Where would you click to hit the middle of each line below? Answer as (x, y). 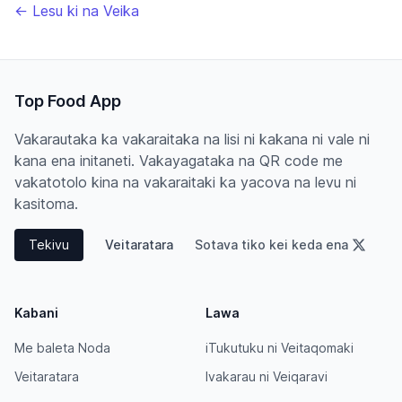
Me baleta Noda (62, 348)
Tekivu (49, 245)
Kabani (36, 313)
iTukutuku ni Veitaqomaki (279, 348)
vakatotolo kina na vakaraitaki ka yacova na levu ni (185, 183)
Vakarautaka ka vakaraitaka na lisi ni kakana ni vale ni (192, 140)
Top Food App (68, 101)
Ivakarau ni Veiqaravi (266, 377)
